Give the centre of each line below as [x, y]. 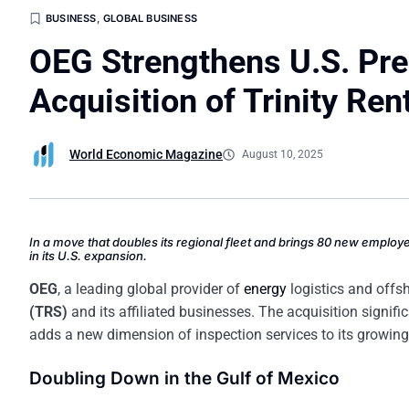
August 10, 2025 [283, 154]
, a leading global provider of [151, 289]
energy [265, 289]
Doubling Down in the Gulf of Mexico [184, 379]
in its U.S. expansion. [88, 256]
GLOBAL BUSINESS [151, 19]
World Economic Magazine [146, 155]
